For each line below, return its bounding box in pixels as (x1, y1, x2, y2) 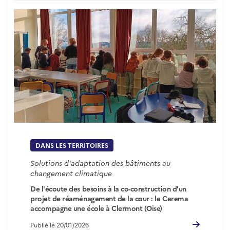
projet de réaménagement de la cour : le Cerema (30, 193, 188, 203)
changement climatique (30, 167, 112, 178)
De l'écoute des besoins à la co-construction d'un (30, 183, 186, 193)
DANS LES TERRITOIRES (35, 141, 109, 150)
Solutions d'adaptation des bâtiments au (30, 157, 171, 168)
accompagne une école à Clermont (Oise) (30, 203, 162, 213)
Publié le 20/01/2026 (30, 220, 89, 229)
